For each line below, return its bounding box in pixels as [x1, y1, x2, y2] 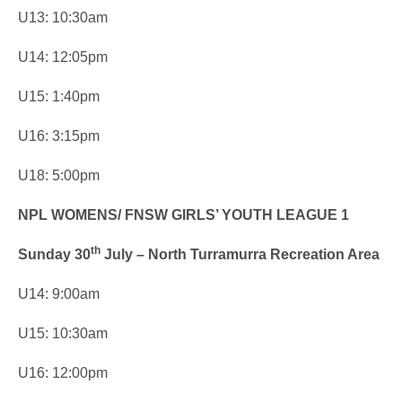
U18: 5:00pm [18, 168, 103, 183]
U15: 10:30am [18, 326, 108, 341]
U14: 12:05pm [18, 49, 111, 65]
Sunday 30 [18, 247, 91, 262]
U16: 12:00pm [18, 365, 108, 380]
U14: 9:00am [18, 286, 100, 301]
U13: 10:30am [18, 10, 111, 25]
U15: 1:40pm [18, 89, 103, 104]
